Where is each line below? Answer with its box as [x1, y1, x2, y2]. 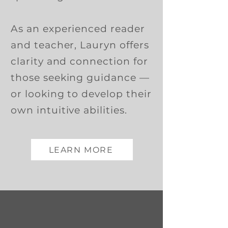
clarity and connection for [11, 55, 148, 67]
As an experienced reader [11, 23, 145, 35]
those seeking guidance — [11, 72, 150, 83]
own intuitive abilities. [11, 104, 127, 116]
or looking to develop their [11, 88, 152, 100]
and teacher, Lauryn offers [11, 39, 149, 51]
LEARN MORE [48, 145, 113, 155]
